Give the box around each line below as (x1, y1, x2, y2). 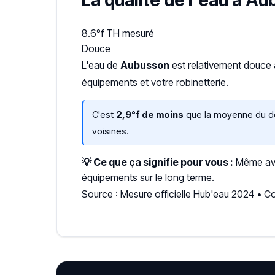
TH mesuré (106, 27, 154, 39)
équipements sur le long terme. (82, 171, 214, 184)
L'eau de (82, 59, 120, 71)
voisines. (92, 125, 129, 137)
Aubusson (120, 59, 169, 71)
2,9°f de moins (116, 109, 184, 120)
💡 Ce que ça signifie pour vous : (82, 156, 233, 168)
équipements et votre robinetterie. (82, 76, 228, 88)
